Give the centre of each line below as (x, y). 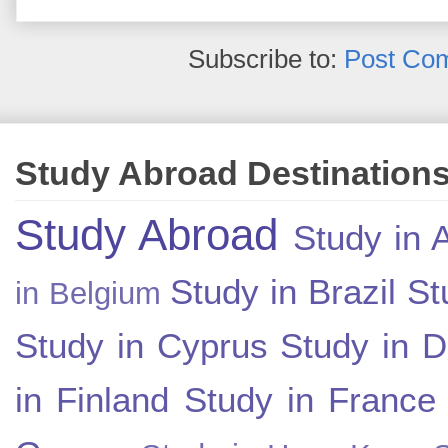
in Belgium (88, 293)
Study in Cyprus (141, 345)
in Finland (92, 399)
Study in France (309, 399)
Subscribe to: (266, 59)
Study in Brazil (283, 291)
